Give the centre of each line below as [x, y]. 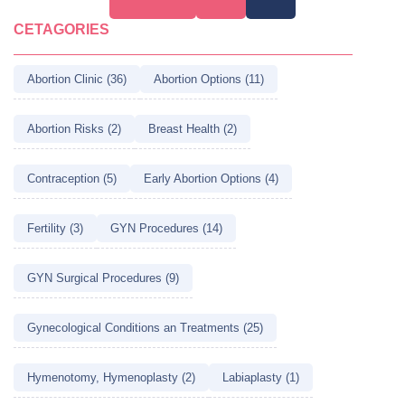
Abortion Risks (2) [74, 128]
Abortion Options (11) [209, 79]
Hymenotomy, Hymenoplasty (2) [111, 377]
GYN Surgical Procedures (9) [103, 278]
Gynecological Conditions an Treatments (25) [145, 327]
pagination [68, 16]
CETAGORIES [61, 29]
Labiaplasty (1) [261, 377]
